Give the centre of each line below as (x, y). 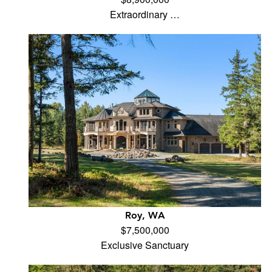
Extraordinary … (145, 14)
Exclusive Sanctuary (145, 245)
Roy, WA (145, 215)
